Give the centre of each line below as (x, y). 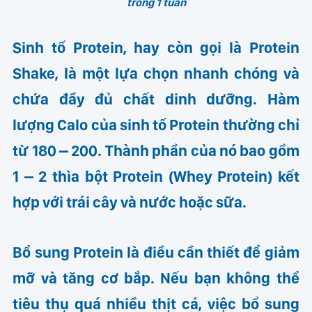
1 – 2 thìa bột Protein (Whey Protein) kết (156, 176)
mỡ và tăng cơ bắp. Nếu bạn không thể (156, 278)
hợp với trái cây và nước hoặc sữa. (130, 202)
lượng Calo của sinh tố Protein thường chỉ (156, 124)
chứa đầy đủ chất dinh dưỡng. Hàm (156, 99)
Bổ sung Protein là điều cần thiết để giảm (156, 252)
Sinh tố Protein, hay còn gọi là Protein (156, 47)
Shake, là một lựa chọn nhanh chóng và (156, 73)
